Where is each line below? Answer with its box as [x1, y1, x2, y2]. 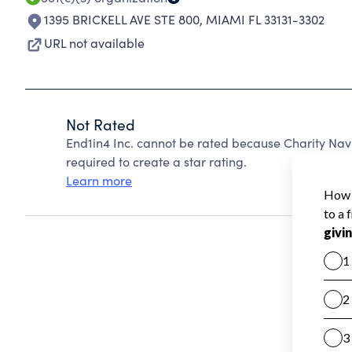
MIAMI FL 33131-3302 [206, 11, 324, 27]
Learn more [66, 172, 132, 189]
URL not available [44, 35, 145, 51]
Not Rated [66, 114, 135, 134]
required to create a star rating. [66, 153, 247, 170]
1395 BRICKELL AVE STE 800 [44, 11, 200, 27]
